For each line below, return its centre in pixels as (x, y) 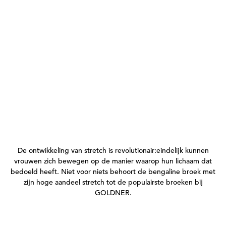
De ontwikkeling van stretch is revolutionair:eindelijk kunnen (113, 150)
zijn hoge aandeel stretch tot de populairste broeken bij (113, 182)
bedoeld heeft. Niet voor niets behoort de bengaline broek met (113, 171)
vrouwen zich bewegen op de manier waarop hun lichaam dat (113, 161)
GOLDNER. (113, 192)
